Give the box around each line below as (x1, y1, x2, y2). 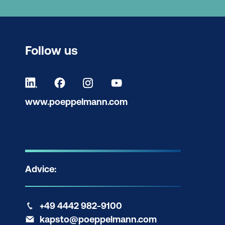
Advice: (25, 164, 56, 175)
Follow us (25, 43, 78, 57)
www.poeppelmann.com (25, 96, 128, 107)
